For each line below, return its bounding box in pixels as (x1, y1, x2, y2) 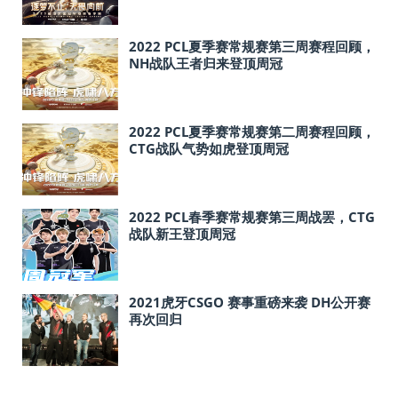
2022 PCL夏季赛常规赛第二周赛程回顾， (129, 123, 375, 140)
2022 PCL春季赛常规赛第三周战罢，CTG (129, 208, 375, 226)
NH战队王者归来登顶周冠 (129, 54, 283, 72)
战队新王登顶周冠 (129, 225, 235, 243)
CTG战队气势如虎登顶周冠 (129, 139, 289, 157)
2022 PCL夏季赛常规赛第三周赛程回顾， (129, 37, 375, 55)
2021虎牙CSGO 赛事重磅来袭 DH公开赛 (129, 293, 370, 311)
